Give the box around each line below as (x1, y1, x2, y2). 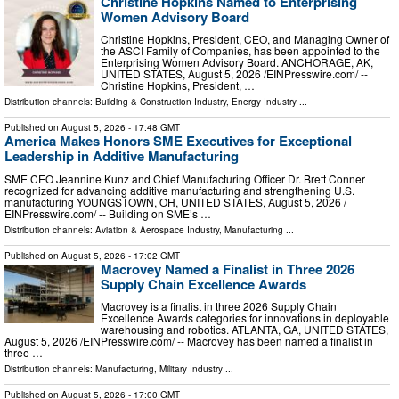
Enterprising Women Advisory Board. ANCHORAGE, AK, (101, 54, 373, 70)
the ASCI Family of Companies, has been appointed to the (101, 43, 380, 59)
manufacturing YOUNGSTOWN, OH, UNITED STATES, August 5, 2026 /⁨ (4, 193, 346, 209)
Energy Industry (232, 95, 297, 109)
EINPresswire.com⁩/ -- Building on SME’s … (4, 205, 211, 221)
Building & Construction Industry (95, 95, 226, 109)
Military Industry (159, 362, 223, 376)
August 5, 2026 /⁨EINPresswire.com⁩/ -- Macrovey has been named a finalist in (4, 333, 373, 349)
